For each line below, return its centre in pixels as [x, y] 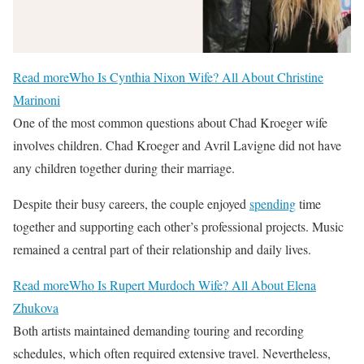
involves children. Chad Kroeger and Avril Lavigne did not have [177, 145]
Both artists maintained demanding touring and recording [158, 330]
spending [273, 203]
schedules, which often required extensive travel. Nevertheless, [172, 353]
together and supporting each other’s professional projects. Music [178, 226]
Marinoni [37, 99]
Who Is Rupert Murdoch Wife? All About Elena [193, 284]
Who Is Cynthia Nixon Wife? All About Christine [196, 76]
